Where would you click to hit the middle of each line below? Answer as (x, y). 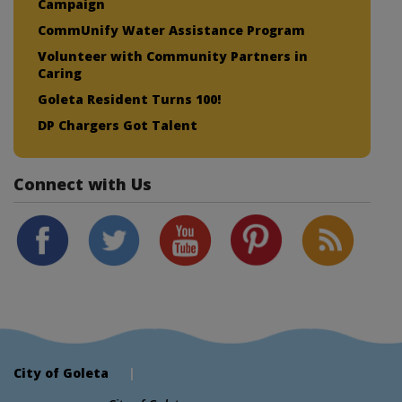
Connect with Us (83, 184)
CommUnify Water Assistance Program (171, 30)
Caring (60, 73)
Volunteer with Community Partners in (173, 56)
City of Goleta (61, 373)
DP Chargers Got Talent (118, 125)
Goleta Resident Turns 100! (129, 99)
